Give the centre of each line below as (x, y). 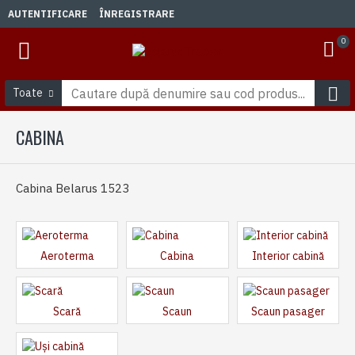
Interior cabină (288, 256)
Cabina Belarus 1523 (73, 188)
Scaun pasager (288, 311)
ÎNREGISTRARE (137, 13)
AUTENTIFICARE (48, 13)
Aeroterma (67, 256)
